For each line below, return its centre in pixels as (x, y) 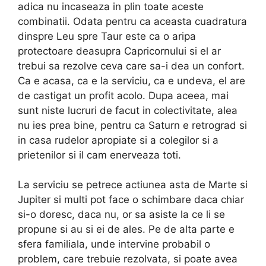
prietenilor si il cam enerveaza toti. (99, 155)
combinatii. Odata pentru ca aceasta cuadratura (132, 21)
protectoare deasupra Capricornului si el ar (119, 51)
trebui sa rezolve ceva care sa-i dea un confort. (131, 66)
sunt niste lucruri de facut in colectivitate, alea (128, 110)
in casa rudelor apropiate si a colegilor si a (118, 140)
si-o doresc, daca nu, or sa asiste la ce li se (121, 215)
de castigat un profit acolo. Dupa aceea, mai (123, 95)
